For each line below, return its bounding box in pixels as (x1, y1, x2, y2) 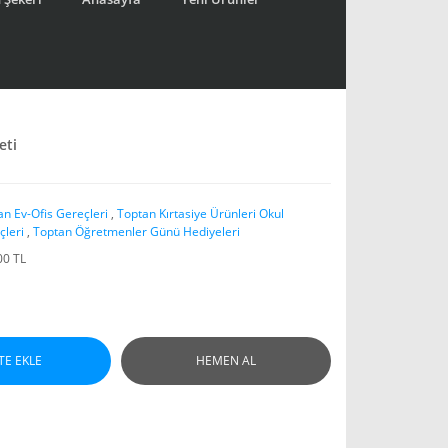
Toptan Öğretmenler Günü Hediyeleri (33, 223, 240, 240)
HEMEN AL (196, 352, 256, 369)
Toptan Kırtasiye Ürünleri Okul (117, 205, 284, 222)
